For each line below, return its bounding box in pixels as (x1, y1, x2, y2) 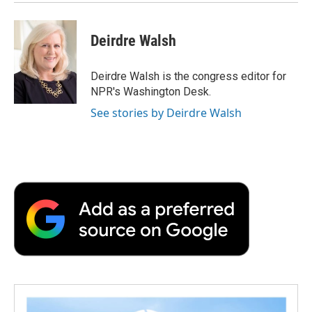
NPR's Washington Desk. (91, 85, 211, 99)
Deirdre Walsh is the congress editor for (91, 70, 286, 84)
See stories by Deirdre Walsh (91, 105, 242, 121)
